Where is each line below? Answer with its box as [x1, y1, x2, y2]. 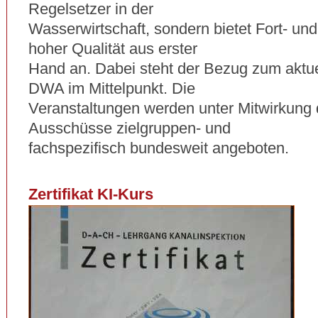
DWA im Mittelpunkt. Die [28, 79, 195, 97]
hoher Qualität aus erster [28, 40, 197, 57]
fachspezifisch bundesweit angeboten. [28, 139, 289, 157]
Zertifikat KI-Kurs [28, 185, 153, 203]
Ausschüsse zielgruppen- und [28, 119, 231, 137]
